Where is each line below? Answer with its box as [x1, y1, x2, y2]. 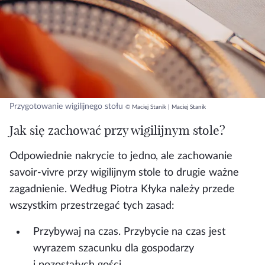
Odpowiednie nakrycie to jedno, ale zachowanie [9, 151, 233, 161]
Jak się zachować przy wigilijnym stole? [9, 122, 225, 138]
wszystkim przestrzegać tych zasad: [9, 201, 175, 211]
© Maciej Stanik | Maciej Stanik [125, 104, 206, 111]
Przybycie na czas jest [123, 227, 226, 237]
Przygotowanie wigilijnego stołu [9, 102, 123, 111]
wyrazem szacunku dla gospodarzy [33, 243, 195, 254]
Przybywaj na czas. [33, 227, 124, 237]
